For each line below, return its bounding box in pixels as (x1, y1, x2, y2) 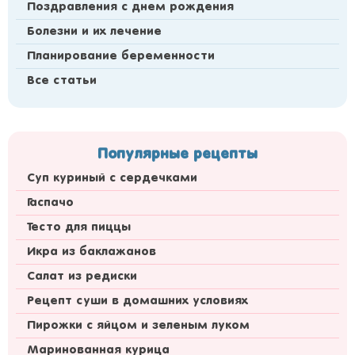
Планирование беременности (27, 51, 215, 62)
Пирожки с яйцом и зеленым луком (27, 320, 250, 331)
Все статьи (27, 75, 97, 86)
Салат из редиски (27, 271, 137, 282)
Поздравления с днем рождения (27, 2, 234, 13)
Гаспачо (27, 197, 74, 208)
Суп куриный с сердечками (27, 173, 197, 184)
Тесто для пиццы (27, 222, 131, 233)
